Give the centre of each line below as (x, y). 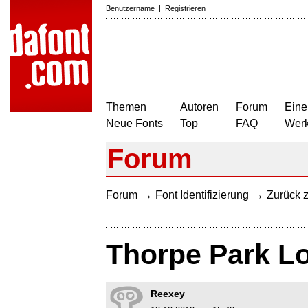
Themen (126, 107)
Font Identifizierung (202, 195)
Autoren (199, 107)
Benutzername (130, 8)
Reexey (168, 294)
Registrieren (185, 8)
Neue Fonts (134, 123)
